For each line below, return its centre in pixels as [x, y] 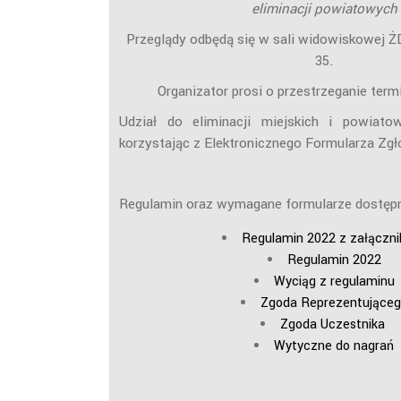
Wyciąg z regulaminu [334, 281]
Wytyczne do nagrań [334, 346]
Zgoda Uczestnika [332, 324]
